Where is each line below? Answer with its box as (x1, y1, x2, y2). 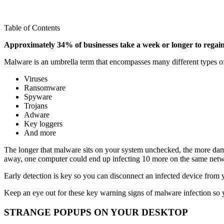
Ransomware (24, 83, 65, 92)
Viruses (24, 74, 47, 83)
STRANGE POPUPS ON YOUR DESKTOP (4, 206, 188, 217)
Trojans (24, 101, 47, 110)
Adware (24, 110, 49, 119)
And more (24, 128, 56, 137)
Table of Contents (4, 23, 60, 32)
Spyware (24, 92, 52, 101)
